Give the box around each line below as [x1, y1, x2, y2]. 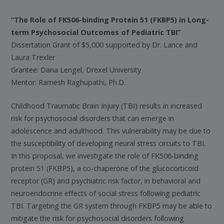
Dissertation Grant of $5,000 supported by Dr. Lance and [11, 40, 198, 49]
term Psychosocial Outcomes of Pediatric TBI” [11, 27, 181, 37]
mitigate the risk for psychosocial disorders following [11, 213, 184, 223]
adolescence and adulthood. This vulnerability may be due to [11, 125, 211, 135]
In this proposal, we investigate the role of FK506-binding [11, 150, 199, 160]
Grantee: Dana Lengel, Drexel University [11, 65, 141, 74]
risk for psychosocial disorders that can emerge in [11, 113, 174, 123]
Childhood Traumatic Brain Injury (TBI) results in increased [11, 100, 202, 110]
